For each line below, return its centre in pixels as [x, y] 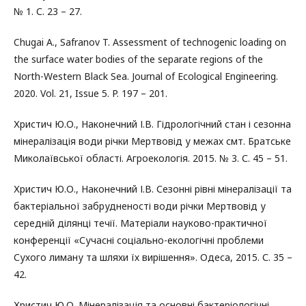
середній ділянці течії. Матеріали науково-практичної [140, 223]
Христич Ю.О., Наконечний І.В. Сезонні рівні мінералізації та [153, 189]
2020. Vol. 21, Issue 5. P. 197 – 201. [91, 93]
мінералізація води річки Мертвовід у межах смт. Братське [152, 141]
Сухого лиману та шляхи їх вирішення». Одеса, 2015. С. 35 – [153, 257]
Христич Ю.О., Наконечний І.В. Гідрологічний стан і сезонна [152, 124]
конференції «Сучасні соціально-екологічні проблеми [139, 240]
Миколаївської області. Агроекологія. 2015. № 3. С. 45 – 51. [151, 158]
